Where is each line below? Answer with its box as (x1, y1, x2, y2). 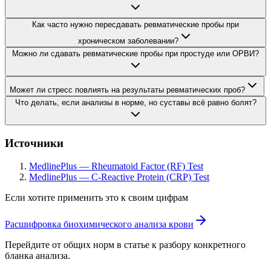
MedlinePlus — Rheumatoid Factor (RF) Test (29, 161, 203, 172)
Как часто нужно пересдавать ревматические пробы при (32, 19, 239, 29)
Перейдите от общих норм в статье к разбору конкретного (5, 240, 246, 250)
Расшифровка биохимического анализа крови (5, 219, 194, 230)
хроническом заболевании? (78, 36, 178, 45)
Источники (5, 136, 64, 149)
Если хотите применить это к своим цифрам (5, 192, 188, 203)
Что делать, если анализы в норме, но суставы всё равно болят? (15, 97, 256, 107)
